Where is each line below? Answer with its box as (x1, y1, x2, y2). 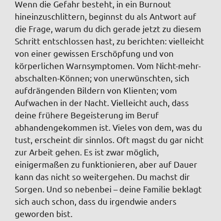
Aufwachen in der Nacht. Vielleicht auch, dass (15, 97, 189, 108)
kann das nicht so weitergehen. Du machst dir (15, 171, 190, 182)
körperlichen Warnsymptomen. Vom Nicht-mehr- (15, 60, 201, 71)
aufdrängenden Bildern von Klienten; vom (15, 84, 177, 95)
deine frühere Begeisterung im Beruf (15, 109, 159, 120)
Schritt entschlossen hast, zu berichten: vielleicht (15, 35, 204, 46)
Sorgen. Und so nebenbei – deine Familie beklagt (15, 183, 202, 194)
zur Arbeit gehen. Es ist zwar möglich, (15, 146, 159, 157)
